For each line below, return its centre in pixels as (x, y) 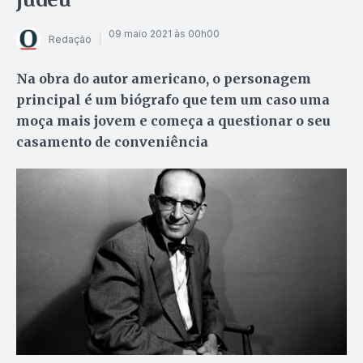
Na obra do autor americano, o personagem (164, 78)
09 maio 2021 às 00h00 (164, 34)
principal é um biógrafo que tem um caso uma (173, 99)
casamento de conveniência (112, 141)
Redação (70, 40)
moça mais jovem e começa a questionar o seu (173, 120)
